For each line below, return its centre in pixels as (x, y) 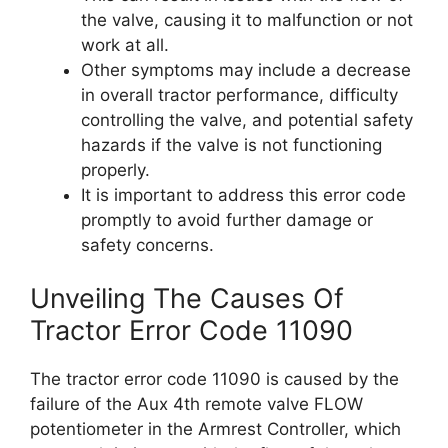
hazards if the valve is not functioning (231, 144)
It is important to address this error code (243, 194)
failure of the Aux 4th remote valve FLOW (196, 404)
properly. (115, 169)
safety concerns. (147, 244)
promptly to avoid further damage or (227, 219)
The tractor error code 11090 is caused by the (214, 379)
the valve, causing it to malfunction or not (247, 19)
